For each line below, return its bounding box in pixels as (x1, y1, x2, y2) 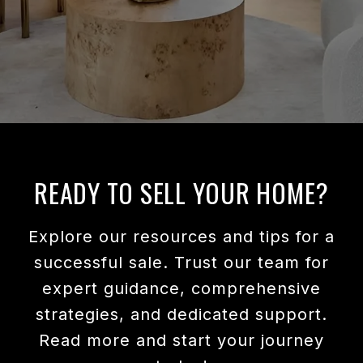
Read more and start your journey (39, 331, 324, 350)
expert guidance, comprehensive (42, 279, 321, 298)
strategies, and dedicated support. (36, 305, 327, 324)
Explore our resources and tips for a (28, 227, 335, 246)
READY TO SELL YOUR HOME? (34, 173, 329, 211)
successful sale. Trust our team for (34, 253, 329, 272)
